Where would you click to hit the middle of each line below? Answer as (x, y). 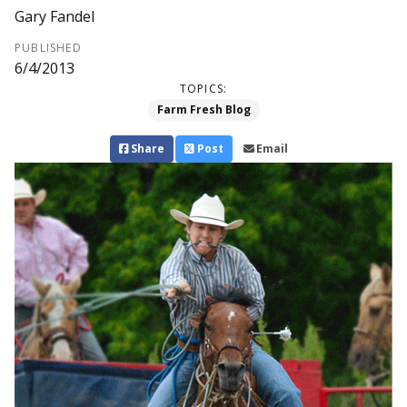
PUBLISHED (48, 48)
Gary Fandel (55, 17)
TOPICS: (203, 89)
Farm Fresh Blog (203, 110)
